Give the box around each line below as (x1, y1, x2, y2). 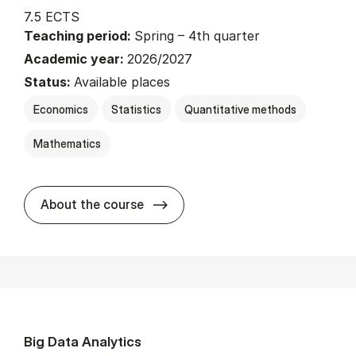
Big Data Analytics (24, 333, 141, 350)
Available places (74, 74, 170, 91)
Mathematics (33, 137, 101, 151)
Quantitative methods (184, 103, 296, 117)
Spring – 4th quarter (134, 28, 260, 44)
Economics (33, 103, 88, 117)
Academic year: (24, 51, 127, 68)
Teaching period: (24, 28, 134, 44)
